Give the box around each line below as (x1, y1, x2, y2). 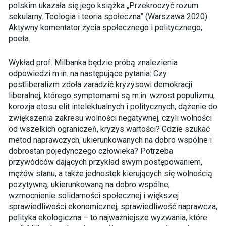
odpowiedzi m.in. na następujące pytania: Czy (8, 69, 167, 79)
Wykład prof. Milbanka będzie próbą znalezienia (8, 58, 178, 68)
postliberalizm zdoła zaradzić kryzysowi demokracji (8, 80, 192, 90)
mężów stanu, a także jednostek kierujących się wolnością (8, 168, 212, 179)
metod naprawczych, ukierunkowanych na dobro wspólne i (8, 135, 212, 145)
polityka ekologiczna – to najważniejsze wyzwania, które (8, 213, 207, 223)
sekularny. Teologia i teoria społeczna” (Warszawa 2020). (8, 12, 209, 22)
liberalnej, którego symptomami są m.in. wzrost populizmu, (8, 91, 215, 101)
